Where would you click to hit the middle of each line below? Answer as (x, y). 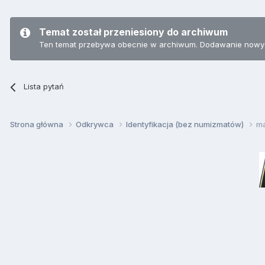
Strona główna (38, 125)
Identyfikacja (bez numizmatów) (186, 125)
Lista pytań (44, 87)
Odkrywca (96, 125)
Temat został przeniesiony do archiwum (133, 32)
